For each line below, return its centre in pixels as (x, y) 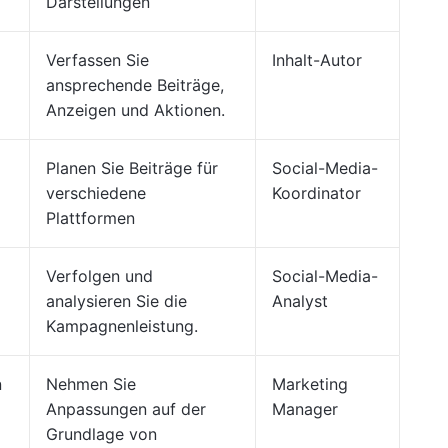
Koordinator (316, 193)
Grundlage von (101, 434)
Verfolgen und (99, 276)
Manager (305, 409)
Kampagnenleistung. (122, 326)
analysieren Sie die (116, 301)
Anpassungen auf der (126, 409)
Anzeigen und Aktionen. (135, 110)
